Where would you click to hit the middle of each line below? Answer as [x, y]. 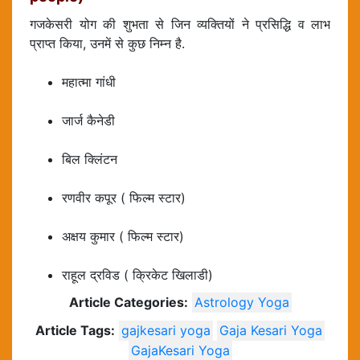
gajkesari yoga [166, 331]
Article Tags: [75, 331]
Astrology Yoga [241, 303]
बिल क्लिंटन [90, 160]
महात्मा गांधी [89, 82]
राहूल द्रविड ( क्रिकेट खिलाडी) [137, 275]
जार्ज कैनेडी [88, 121]
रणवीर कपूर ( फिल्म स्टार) [124, 198]
